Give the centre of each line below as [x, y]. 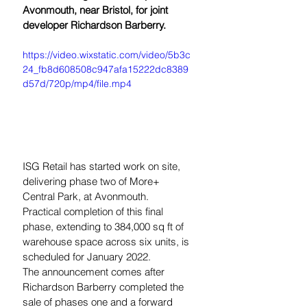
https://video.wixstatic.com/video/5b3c [107, 55]
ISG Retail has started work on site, [103, 167]
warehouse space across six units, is [107, 242]
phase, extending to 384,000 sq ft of [105, 227]
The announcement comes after [95, 272]
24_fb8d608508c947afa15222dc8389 [106, 69]
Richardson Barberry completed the [105, 287]
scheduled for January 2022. [87, 257]
